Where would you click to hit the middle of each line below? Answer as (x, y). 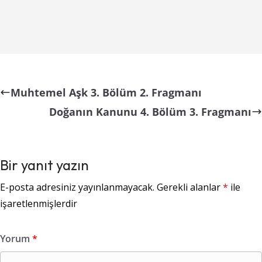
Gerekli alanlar (190, 187)
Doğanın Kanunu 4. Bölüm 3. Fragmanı (150, 111)
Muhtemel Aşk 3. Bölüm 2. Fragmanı (106, 92)
